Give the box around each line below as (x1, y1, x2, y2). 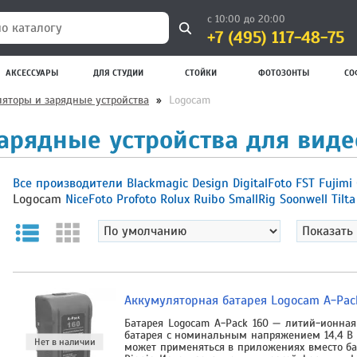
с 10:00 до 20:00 (207, 13, 285, 25)
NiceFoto (65, 190, 116, 207)
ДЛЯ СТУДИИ (93, 67, 144, 78)
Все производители (13, 175, 127, 191)
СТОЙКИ (185, 67, 218, 78)
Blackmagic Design (127, 175, 233, 191)
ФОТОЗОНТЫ (257, 67, 309, 78)
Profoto (116, 190, 160, 207)
